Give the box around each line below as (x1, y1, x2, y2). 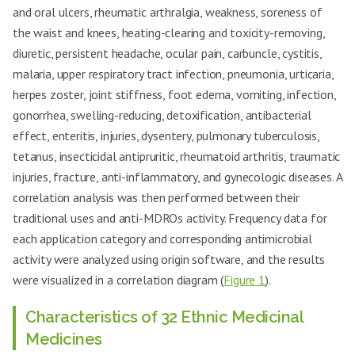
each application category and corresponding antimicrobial (13, 231, 312, 246)
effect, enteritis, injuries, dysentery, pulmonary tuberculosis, (13, 128, 319, 143)
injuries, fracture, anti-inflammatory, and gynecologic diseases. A (13, 169, 342, 185)
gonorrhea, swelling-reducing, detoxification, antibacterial (13, 107, 311, 123)
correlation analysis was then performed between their (13, 189, 300, 205)
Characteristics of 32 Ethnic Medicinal (25, 307, 303, 326)
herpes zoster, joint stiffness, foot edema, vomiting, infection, (13, 86, 336, 102)
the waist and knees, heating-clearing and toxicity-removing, (13, 25, 325, 40)
